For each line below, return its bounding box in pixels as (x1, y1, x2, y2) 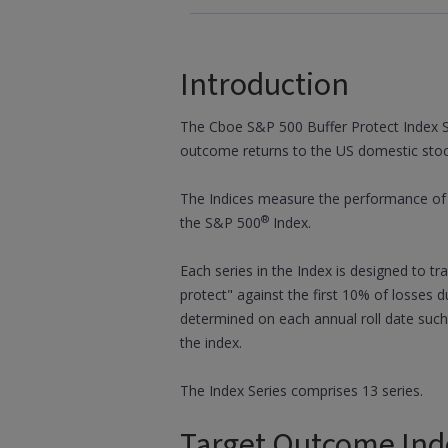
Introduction (180, 62, 349, 108)
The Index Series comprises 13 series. (180, 381, 423, 400)
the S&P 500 (180, 213, 261, 232)
